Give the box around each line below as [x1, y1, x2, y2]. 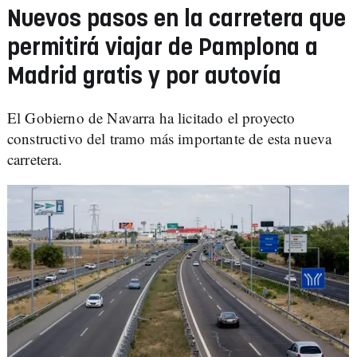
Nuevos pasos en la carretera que [7, 8, 346, 31]
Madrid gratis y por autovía [7, 65, 281, 88]
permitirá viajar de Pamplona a [7, 37, 318, 60]
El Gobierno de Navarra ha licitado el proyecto [7, 108, 296, 127]
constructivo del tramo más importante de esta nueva [7, 128, 332, 148]
